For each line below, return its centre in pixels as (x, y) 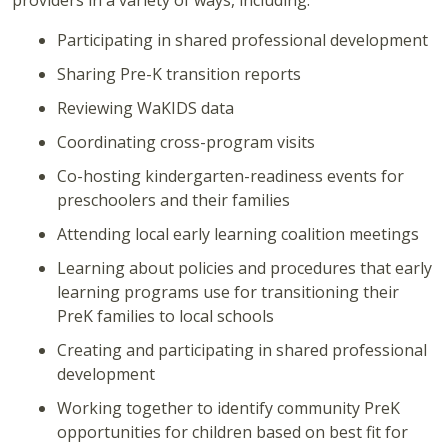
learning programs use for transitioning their (228, 292)
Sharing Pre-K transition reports (179, 74)
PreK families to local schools (165, 316)
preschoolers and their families (173, 200)
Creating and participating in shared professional (242, 350)
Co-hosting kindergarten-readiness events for (230, 176)
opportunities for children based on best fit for (232, 432)
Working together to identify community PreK (228, 408)
